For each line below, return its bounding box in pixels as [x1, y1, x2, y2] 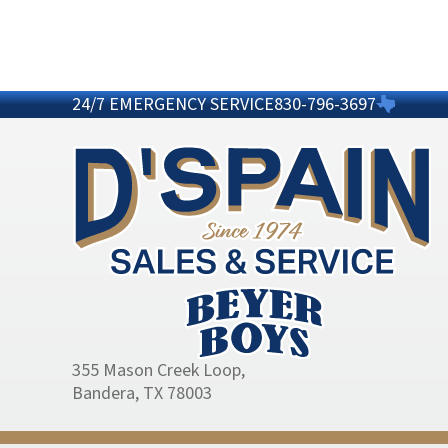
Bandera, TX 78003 [72, 380, 212, 406]
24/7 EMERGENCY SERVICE [72, 92, 274, 117]
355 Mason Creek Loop [72, 357, 241, 383]
